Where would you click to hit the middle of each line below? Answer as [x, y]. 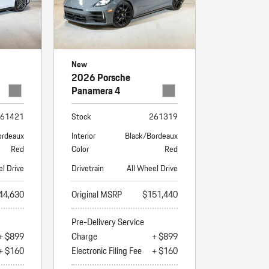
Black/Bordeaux [152, 135]
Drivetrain [87, 168]
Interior [83, 135]
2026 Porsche [101, 77]
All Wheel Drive [153, 168]
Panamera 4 [96, 90]
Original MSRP [96, 194]
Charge [84, 236]
